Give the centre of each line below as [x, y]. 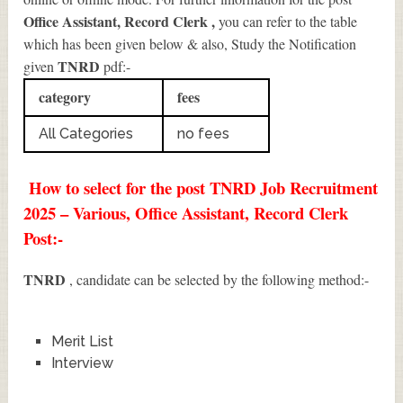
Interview [82, 363]
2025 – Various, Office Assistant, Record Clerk [186, 212]
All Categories [86, 133]
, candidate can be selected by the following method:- [219, 279]
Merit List [82, 341]
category [65, 96]
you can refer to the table [288, 21]
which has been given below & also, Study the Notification [190, 43]
